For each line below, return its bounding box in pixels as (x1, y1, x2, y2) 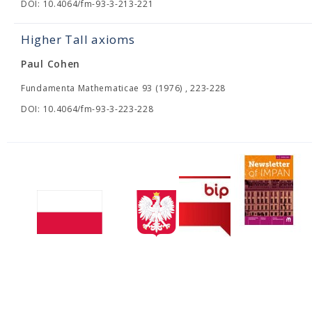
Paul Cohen (21, 57, 80, 70)
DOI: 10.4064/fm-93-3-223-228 (21, 103, 154, 115)
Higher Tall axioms (21, 31, 135, 47)
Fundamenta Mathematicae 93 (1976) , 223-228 (21, 82, 226, 94)
